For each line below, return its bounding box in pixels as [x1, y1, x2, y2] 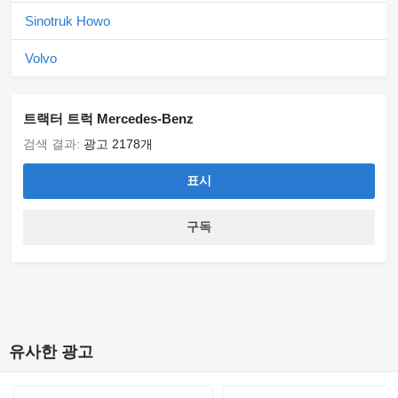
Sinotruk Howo [25, 13, 110, 29]
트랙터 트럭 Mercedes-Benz [23, 111, 194, 127]
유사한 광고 [9, 343, 93, 362]
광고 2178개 [84, 137, 153, 152]
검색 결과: [23, 137, 84, 152]
